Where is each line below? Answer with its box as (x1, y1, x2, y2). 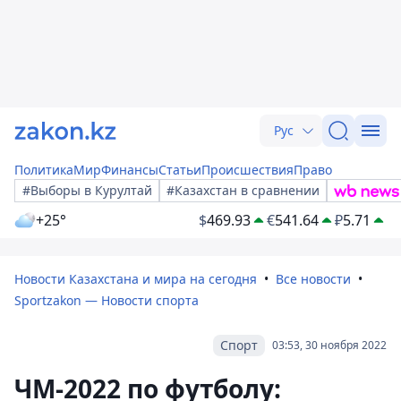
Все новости (276, 270, 351, 287)
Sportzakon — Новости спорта (14, 292, 199, 309)
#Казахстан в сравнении (166, 182, 320, 199)
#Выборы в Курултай (22, 182, 152, 199)
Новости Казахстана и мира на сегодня (14, 270, 257, 287)
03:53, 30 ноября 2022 (272, 337, 387, 353)
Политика (14, 161, 73, 178)
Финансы (101, 161, 158, 178)
